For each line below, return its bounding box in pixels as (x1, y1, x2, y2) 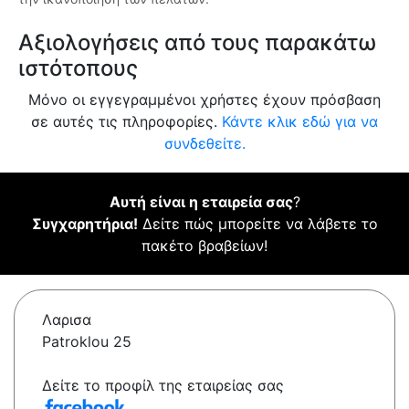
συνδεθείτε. (163, 134, 246, 153)
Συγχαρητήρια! (31, 215, 138, 234)
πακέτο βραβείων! (142, 236, 267, 256)
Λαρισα (42, 310, 91, 330)
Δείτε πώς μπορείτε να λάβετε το (137, 215, 378, 234)
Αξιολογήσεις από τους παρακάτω (18, 29, 376, 57)
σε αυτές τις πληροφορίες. (31, 112, 222, 131)
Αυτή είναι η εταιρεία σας (109, 193, 293, 212)
